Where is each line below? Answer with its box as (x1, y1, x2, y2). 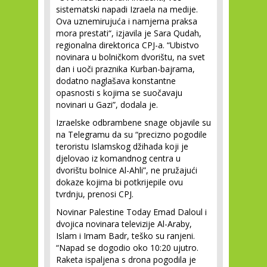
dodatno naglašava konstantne (56, 75, 176, 86)
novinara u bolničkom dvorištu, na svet (56, 51, 205, 63)
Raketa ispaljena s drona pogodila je (56, 254, 196, 265)
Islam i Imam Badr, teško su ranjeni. (56, 230, 195, 241)
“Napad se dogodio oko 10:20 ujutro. (56, 242, 198, 253)
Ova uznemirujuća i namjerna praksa (56, 15, 197, 27)
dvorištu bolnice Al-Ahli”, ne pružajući (56, 164, 197, 176)
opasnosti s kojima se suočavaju (56, 87, 182, 98)
